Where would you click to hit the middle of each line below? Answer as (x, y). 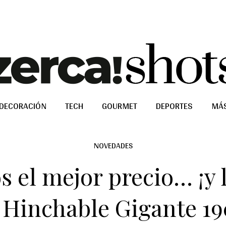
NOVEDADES (113, 146)
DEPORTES (174, 106)
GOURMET (120, 106)
